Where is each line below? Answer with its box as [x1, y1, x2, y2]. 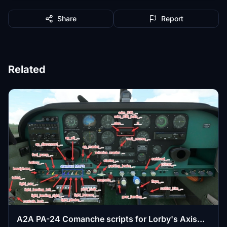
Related [8, 63, 46, 75]
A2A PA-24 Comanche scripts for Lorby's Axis [17, 213, 197, 224]
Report [161, 14, 183, 23]
